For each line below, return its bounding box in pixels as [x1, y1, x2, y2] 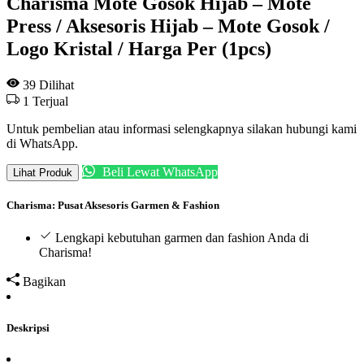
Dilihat [36, 77, 74, 92]
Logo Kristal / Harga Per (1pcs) [6, 37, 271, 59]
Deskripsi [6, 322, 50, 335]
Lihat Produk [13, 166, 72, 179]
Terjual [29, 93, 68, 108]
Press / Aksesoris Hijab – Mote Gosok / [6, 15, 330, 37]
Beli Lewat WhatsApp [99, 164, 218, 179]
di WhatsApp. [6, 136, 78, 150]
